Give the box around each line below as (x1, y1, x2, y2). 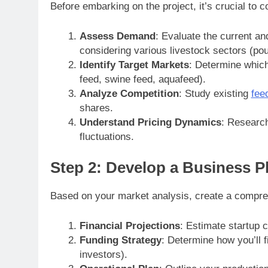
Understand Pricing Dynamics (79, 116, 221, 128)
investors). (79, 248, 127, 260)
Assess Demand (79, 30, 156, 42)
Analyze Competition (79, 87, 179, 99)
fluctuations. (79, 130, 134, 142)
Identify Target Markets (79, 59, 189, 71)
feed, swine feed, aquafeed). (79, 73, 206, 85)
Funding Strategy (79, 234, 162, 246)
